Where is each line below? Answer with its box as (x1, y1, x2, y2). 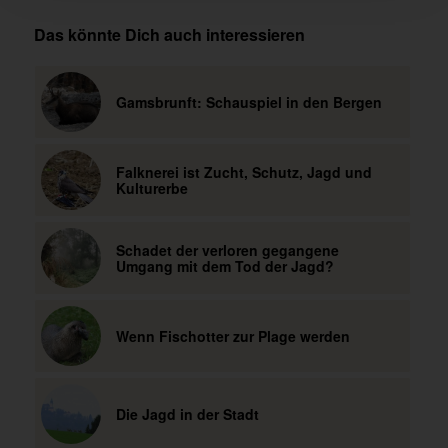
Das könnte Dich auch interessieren (33, 23, 305, 47)
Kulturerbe (115, 178, 188, 199)
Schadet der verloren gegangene (115, 240, 339, 261)
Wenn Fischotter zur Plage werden (115, 326, 350, 347)
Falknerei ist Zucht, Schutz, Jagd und (115, 162, 372, 183)
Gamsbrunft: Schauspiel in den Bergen (115, 92, 382, 113)
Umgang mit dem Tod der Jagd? (115, 256, 334, 277)
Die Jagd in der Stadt (115, 404, 259, 425)
